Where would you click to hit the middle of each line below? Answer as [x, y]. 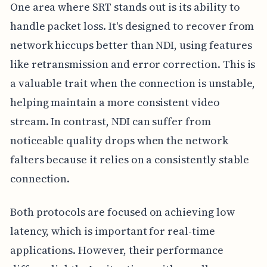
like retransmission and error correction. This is [133, 64]
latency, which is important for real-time [112, 231]
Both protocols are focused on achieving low [122, 212]
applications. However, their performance [117, 250]
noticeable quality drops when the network [119, 141]
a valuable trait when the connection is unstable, [133, 83]
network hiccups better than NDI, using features [131, 45]
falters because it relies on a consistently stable [130, 160]
